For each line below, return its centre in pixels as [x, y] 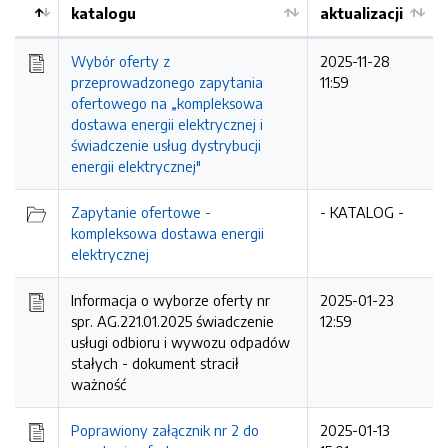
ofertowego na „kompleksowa [167, 103]
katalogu [103, 13]
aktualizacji [361, 13]
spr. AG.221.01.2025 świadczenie [172, 321]
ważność [98, 384]
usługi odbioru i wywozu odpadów [180, 342]
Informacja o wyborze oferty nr [170, 300]
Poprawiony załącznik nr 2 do [165, 430]
